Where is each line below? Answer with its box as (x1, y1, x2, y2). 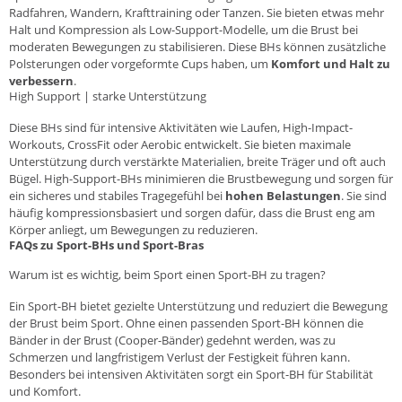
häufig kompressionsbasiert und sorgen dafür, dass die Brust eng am (9, 204, 375, 221)
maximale (299, 135, 351, 153)
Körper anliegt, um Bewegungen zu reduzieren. (9, 221, 258, 238)
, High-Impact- (277, 118, 353, 135)
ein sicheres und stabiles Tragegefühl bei (9, 187, 225, 204)
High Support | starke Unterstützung (9, 87, 206, 104)
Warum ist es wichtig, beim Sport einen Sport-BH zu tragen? (9, 266, 326, 283)
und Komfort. (9, 382, 81, 399)
